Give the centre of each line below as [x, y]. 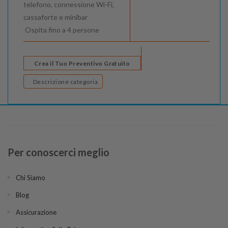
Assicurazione [36, 212]
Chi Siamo [31, 178]
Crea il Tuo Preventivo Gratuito [82, 64]
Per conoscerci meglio [59, 152]
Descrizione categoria [84, 82]
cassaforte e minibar [55, 17]
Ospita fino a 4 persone [61, 30]
